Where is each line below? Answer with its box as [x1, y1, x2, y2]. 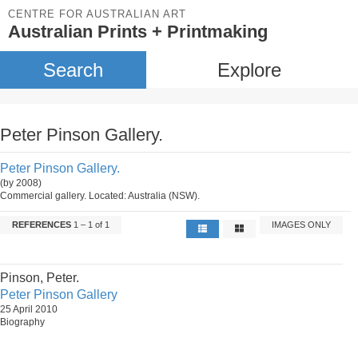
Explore [217, 59, 281, 81]
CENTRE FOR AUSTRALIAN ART [8, 8, 186, 20]
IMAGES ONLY [272, 220, 332, 229]
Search [42, 59, 103, 81]
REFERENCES [12, 220, 71, 229]
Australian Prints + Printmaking [8, 22, 268, 42]
